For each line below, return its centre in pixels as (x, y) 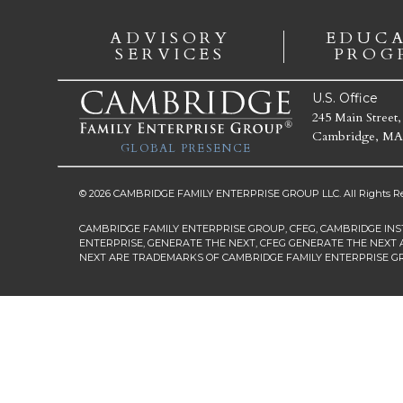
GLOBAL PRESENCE (186, 148)
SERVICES (171, 54)
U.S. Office (345, 98)
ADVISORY (171, 38)
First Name (76, 372)
